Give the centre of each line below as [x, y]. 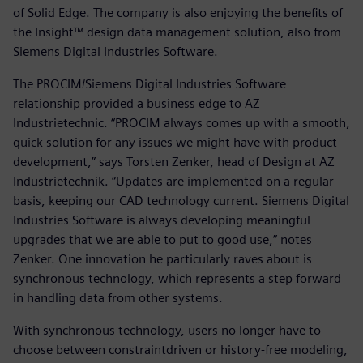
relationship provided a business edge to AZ [137, 104]
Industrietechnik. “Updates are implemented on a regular [173, 181]
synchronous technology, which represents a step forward [177, 279]
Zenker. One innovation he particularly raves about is [162, 259]
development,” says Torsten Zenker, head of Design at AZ [174, 162]
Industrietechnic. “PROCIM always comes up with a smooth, [181, 123]
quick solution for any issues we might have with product [175, 143]
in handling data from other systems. [118, 298]
